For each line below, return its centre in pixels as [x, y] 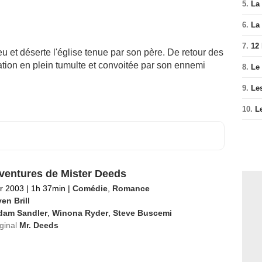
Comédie [90, 188]
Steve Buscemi [142, 213]
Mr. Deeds [39, 225]
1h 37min [48, 188]
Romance [131, 188]
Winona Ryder [80, 213]
